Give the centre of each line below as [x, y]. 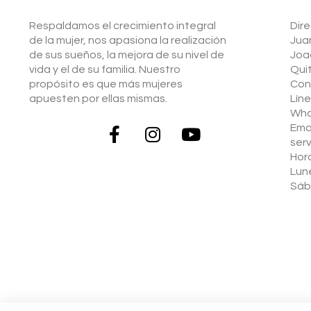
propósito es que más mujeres [106, 84]
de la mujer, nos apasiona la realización [128, 41]
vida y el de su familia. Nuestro [105, 70]
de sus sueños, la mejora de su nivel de [127, 55]
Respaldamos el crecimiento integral [123, 26]
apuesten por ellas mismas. [98, 99]
